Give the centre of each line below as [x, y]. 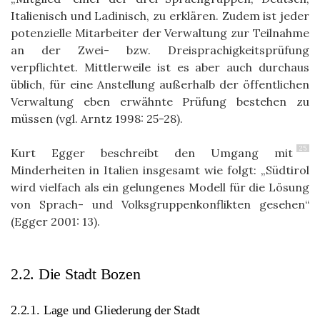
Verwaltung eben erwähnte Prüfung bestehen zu [160, 101]
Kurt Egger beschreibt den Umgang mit [152, 152]
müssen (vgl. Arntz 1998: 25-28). [97, 118]
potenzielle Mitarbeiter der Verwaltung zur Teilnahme [160, 32]
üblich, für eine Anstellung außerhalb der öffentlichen [160, 84]
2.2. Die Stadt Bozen [76, 274]
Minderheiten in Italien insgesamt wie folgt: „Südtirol [160, 170]
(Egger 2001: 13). [55, 221]
